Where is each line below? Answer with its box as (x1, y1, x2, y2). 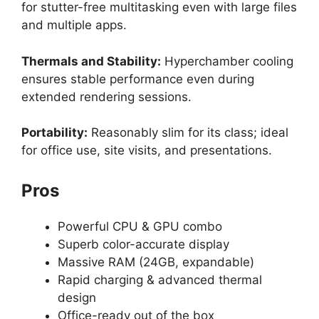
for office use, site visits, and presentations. (21, 143, 272, 158)
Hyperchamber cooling (161, 53, 293, 68)
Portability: (21, 125, 88, 140)
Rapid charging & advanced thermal (58, 272, 262, 287)
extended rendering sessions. (21, 89, 192, 104)
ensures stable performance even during (21, 71, 254, 86)
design (58, 290, 96, 305)
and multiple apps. (21, 18, 127, 33)
